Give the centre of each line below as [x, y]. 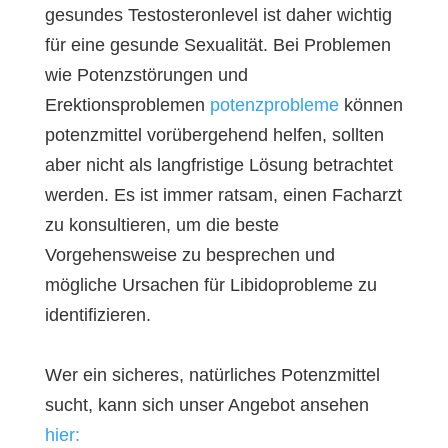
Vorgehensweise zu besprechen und [189, 255]
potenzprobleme [274, 105]
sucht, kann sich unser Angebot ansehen [206, 405]
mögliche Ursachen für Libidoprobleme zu [210, 285]
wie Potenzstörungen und [146, 75]
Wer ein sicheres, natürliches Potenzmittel [212, 375]
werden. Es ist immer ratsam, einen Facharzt [223, 195]
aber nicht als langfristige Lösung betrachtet [218, 165]
